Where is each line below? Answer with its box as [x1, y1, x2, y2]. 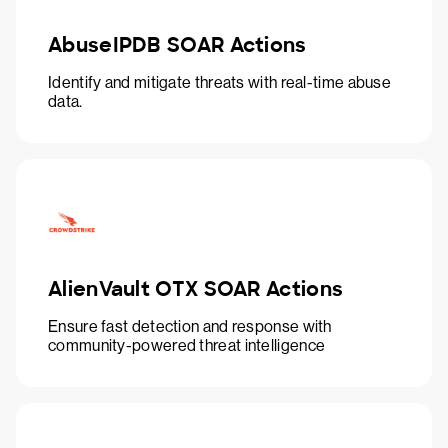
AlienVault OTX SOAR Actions [48, 275, 344, 302]
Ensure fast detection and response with [48, 316, 332, 336]
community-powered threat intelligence [48, 335, 326, 355]
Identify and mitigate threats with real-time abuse [48, 72, 391, 92]
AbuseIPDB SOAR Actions [48, 31, 307, 58]
